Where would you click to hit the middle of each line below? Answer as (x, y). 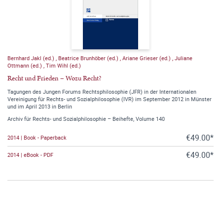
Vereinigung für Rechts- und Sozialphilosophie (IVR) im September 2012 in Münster (110, 99)
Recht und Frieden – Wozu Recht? (54, 78)
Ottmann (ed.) (25, 65)
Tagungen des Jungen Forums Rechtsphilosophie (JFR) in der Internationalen (102, 91)
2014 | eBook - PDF (30, 155)
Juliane (184, 58)
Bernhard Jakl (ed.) (32, 58)
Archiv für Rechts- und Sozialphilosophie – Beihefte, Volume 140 (86, 118)
